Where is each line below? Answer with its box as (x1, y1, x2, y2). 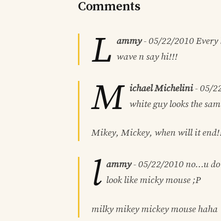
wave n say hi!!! (116, 51, 178, 63)
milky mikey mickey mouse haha (91, 203, 218, 215)
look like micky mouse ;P (106, 175, 201, 186)
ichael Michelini (129, 82, 193, 94)
